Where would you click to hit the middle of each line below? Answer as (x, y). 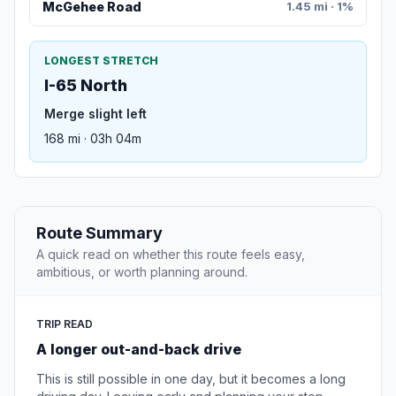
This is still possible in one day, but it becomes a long (191, 379)
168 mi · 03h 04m (93, 139)
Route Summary (99, 233)
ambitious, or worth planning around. (142, 272)
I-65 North (86, 86)
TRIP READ (65, 324)
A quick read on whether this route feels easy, (171, 255)
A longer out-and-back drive (139, 350)
